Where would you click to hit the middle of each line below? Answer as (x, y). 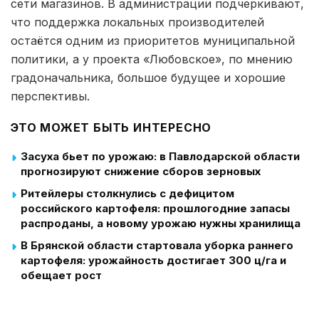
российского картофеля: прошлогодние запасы (155, 208)
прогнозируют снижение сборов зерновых (141, 171)
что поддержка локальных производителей (137, 22)
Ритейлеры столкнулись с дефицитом (127, 193)
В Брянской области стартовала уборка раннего (157, 245)
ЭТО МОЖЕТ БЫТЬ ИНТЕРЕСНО (111, 127)
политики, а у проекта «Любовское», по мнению (152, 59)
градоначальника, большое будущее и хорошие (148, 78)
